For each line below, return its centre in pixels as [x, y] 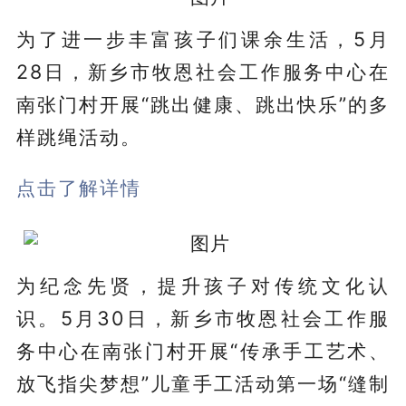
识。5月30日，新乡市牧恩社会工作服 [203, 318]
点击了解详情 [78, 187]
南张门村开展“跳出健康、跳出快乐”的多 [203, 104]
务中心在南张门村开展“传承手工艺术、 [203, 350]
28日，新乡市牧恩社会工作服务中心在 [203, 71]
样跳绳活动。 [78, 136]
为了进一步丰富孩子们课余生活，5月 [203, 39]
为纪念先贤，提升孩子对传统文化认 [203, 285]
